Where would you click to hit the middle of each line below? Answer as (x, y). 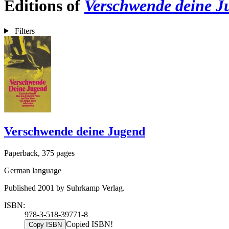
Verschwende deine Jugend (75, 131)
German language (33, 170)
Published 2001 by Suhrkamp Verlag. (64, 188)
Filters (25, 31)
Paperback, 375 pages (39, 153)
